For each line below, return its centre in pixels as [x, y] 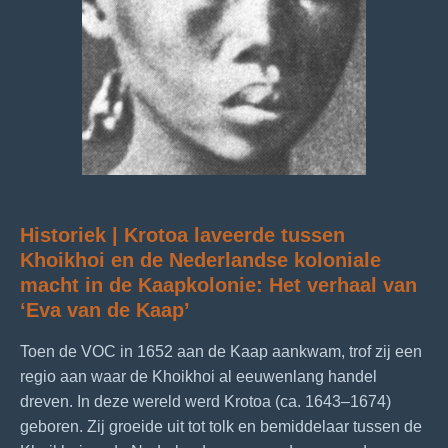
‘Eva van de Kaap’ [105, 310]
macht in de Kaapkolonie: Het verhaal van [218, 285]
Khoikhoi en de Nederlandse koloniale [200, 260]
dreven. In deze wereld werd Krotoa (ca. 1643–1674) [205, 402]
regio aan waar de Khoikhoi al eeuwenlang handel [198, 377]
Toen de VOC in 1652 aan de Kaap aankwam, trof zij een [221, 352]
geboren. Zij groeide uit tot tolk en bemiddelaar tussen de [221, 427]
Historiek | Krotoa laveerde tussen [182, 235]
